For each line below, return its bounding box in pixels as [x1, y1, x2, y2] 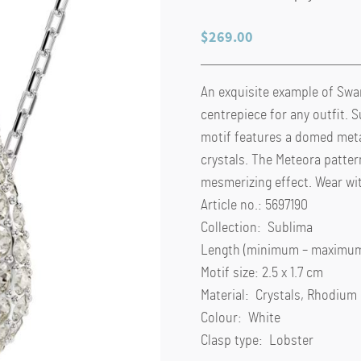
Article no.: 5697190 [200, 197, 308, 213]
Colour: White [200, 310, 280, 326]
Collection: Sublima [200, 220, 313, 235]
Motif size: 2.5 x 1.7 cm [200, 265, 323, 280]
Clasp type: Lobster [200, 333, 313, 348]
